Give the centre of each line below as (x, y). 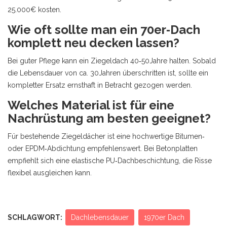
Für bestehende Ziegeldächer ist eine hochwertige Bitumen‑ (106, 137)
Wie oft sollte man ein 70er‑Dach (104, 30)
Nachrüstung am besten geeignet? (109, 119)
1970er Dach (164, 218)
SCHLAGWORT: (35, 218)
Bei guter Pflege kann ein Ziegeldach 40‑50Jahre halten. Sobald (112, 61)
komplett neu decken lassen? (93, 43)
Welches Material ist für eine (91, 105)
